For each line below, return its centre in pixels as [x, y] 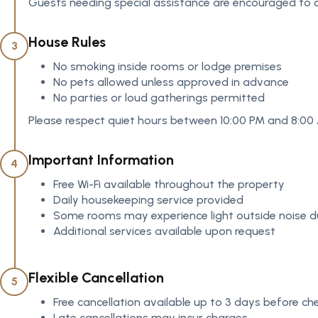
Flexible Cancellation [96, 278]
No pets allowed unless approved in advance [171, 82]
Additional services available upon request [164, 231]
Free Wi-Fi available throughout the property [169, 184]
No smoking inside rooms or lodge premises [168, 66]
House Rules [67, 42]
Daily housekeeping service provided [148, 200]
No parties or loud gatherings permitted [159, 98]
